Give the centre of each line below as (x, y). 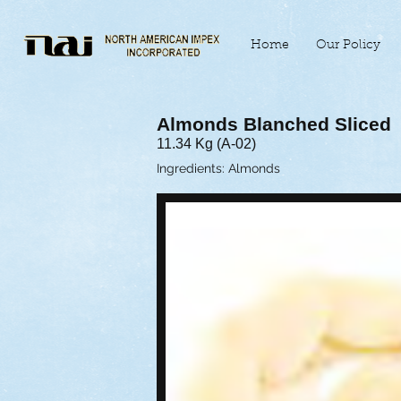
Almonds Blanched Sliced (274, 124)
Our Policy (348, 46)
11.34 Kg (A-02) (206, 143)
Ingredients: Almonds (218, 168)
